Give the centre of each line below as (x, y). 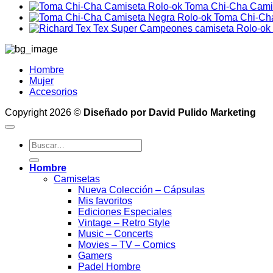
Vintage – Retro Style (124, 223)
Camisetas (77, 179)
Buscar (44, 144)
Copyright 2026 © (44, 113)
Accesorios (53, 92)
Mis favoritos (105, 201)
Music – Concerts (115, 234)
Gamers (95, 256)
